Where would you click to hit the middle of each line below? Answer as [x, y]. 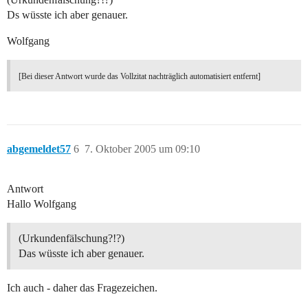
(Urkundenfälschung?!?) [71, 239]
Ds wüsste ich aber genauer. [67, 15]
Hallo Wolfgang [42, 204]
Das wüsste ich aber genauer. [81, 254]
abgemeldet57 [39, 149]
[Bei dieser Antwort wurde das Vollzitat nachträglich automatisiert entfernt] [140, 77]
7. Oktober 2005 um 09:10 [142, 149]
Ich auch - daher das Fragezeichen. [82, 288]
